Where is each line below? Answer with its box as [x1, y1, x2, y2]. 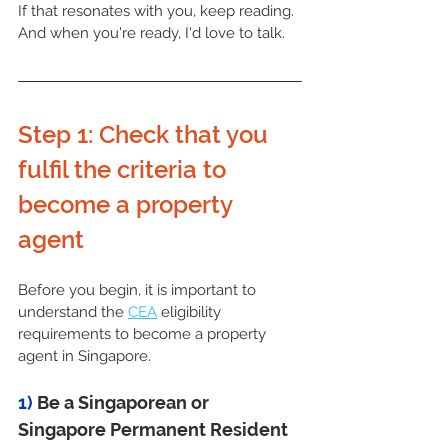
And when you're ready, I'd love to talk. [18, 23, 285, 42]
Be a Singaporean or [37, 391, 213, 413]
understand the [18, 302, 128, 321]
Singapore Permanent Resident [18, 418, 292, 440]
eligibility [157, 302, 225, 321]
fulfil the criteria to [18, 154, 232, 184]
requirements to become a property [18, 324, 270, 343]
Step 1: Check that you [18, 119, 274, 149]
